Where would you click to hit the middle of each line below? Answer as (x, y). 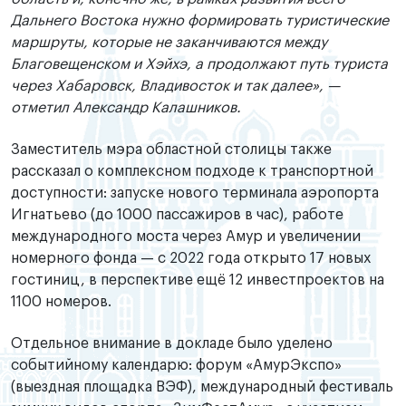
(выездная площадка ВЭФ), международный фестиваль (202, 387)
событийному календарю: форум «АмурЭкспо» (176, 366)
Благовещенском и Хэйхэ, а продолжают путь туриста (199, 64)
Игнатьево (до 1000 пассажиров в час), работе (177, 215)
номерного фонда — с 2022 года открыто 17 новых (191, 259)
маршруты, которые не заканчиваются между (169, 42)
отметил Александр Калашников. (126, 107)
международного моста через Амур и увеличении (186, 237)
